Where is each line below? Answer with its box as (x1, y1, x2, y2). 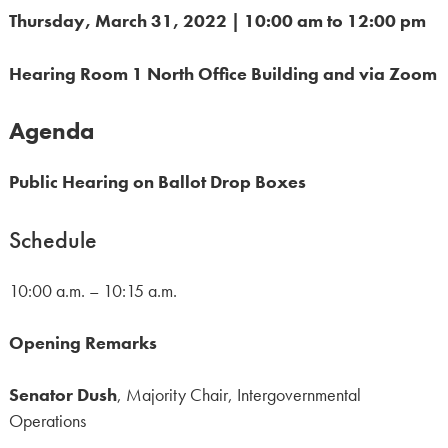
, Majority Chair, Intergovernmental (116, 384, 361, 407)
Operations (8, 410, 86, 433)
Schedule (8, 223, 97, 255)
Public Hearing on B (8, 171, 169, 194)
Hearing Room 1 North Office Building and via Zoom (8, 62, 437, 85)
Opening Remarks (8, 331, 157, 354)
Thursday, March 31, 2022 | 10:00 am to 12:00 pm (8, 10, 426, 33)
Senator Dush (8, 384, 117, 407)
